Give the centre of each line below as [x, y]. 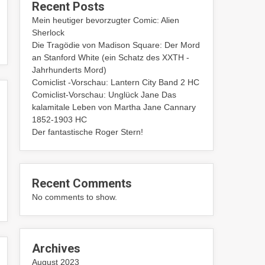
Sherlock [49, 33]
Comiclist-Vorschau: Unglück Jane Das [104, 95]
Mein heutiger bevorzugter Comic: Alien [106, 20]
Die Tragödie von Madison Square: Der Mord [116, 45]
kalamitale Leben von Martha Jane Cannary [114, 107]
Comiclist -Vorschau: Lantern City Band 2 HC [116, 82]
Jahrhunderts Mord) [70, 70]
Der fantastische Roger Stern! [88, 132]
